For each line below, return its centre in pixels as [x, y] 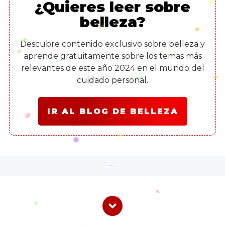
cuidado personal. [113, 80]
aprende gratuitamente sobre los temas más [113, 56]
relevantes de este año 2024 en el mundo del [113, 68]
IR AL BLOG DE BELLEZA [113, 111]
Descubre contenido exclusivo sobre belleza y [113, 44]
